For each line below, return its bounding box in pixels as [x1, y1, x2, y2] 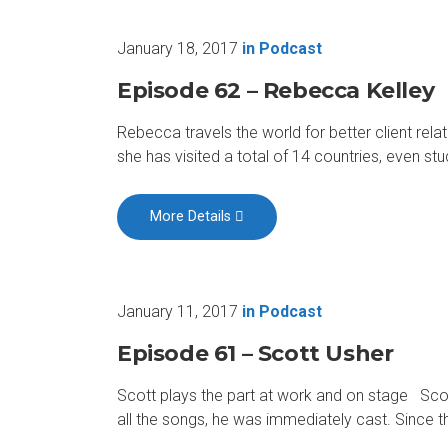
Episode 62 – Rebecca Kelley [117, 76, 435, 104]
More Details [150, 208, 236, 226]
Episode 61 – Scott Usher [117, 339, 394, 367]
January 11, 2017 [117, 301, 238, 321]
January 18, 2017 [117, 38, 238, 58]
